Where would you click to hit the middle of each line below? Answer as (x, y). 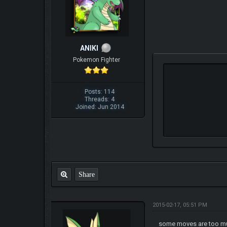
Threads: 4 (100, 99)
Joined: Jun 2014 (100, 107)
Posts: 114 (100, 91)
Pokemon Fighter (96, 60)
